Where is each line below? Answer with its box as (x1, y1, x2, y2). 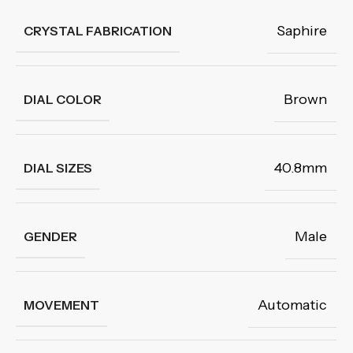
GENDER (24, 229, 77, 244)
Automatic (258, 296, 327, 314)
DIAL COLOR (24, 91, 102, 107)
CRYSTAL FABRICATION (24, 23, 172, 39)
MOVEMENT (24, 297, 99, 313)
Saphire (277, 22, 327, 39)
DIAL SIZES (24, 160, 92, 176)
